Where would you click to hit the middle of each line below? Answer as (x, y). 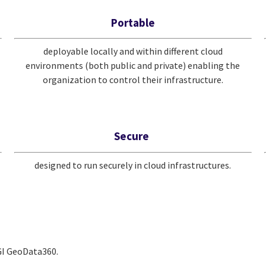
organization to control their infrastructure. (133, 80)
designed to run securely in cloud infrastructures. (133, 165)
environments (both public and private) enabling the (133, 66)
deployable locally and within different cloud (133, 51)
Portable (133, 22)
